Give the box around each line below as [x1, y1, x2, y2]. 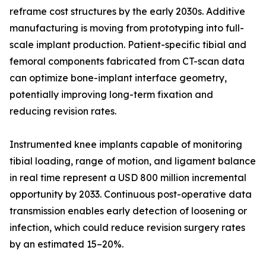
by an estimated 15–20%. [9, 238, 123, 251]
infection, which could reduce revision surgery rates [9, 221, 245, 234]
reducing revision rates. [9, 105, 116, 118]
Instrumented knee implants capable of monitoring [9, 138, 242, 151]
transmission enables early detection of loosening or [9, 205, 247, 217]
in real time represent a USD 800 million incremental [9, 172, 246, 184]
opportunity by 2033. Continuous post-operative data [9, 188, 252, 201]
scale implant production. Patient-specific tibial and [9, 39, 246, 51]
